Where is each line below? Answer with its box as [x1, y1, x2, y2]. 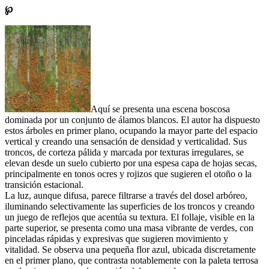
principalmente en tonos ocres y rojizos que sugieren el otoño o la [5, 168, 252, 179]
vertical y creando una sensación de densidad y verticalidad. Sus [5, 136, 247, 147]
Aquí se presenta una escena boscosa [90, 103, 230, 114]
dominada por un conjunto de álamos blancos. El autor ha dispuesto [5, 114, 260, 125]
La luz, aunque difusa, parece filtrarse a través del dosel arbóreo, [5, 190, 247, 201]
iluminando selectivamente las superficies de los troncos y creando [5, 201, 255, 211]
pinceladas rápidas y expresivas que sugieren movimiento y [5, 233, 228, 244]
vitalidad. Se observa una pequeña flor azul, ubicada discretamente [5, 244, 256, 255]
